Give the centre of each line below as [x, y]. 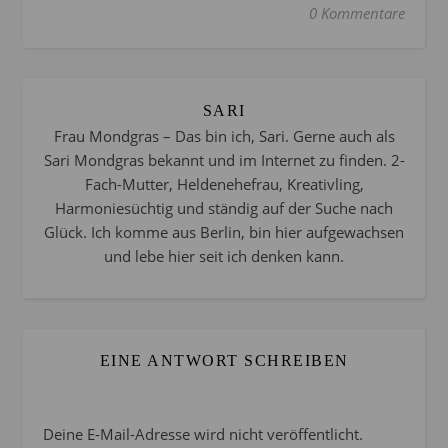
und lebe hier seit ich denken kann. [224, 256]
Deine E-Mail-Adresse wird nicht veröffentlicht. [203, 434]
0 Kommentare [357, 13]
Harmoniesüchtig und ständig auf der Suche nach [224, 208]
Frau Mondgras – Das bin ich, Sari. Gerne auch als [224, 136]
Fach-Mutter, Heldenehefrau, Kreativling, [224, 184]
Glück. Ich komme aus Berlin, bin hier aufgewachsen [224, 232]
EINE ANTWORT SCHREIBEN [224, 361]
